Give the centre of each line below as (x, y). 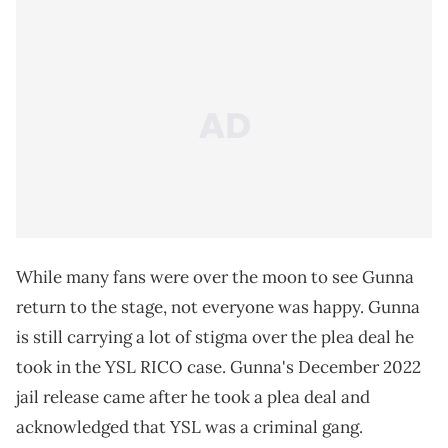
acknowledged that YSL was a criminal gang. (189, 427)
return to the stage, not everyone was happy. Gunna (218, 307)
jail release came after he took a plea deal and (193, 397)
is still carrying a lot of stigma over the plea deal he (215, 337)
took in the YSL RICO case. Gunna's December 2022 (218, 367)
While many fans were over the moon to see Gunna (215, 277)
